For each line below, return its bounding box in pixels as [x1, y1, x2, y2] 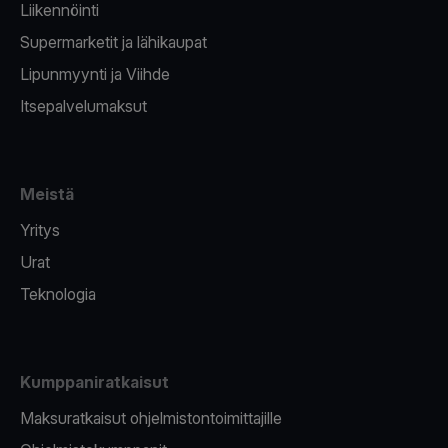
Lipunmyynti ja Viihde [20, 64, 170, 85]
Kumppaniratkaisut [20, 372, 169, 393]
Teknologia [20, 284, 96, 305]
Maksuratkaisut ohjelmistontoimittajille [20, 408, 282, 429]
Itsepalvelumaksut [20, 96, 147, 117]
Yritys [20, 220, 60, 241]
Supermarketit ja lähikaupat [20, 32, 207, 53]
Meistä [20, 184, 74, 205]
